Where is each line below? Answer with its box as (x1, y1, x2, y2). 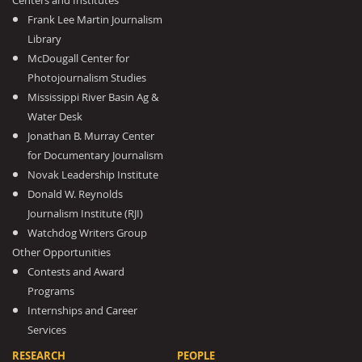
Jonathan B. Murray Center (27, 128, 155, 143)
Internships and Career (27, 303, 138, 318)
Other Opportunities (12, 245, 111, 259)
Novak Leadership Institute (27, 167, 159, 182)
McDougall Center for (27, 51, 130, 65)
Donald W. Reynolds (27, 187, 124, 201)
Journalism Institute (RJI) (27, 206, 144, 221)
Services (27, 322, 67, 337)
